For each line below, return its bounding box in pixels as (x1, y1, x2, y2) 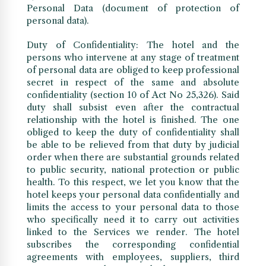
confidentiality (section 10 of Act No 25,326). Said (26, 89, 240, 101)
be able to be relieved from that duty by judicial (26, 139, 240, 151)
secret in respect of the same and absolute (26, 77, 240, 88)
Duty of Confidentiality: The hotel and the (26, 39, 240, 51)
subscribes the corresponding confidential (26, 239, 240, 251)
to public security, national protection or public (26, 164, 240, 176)
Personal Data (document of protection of (26, 2, 240, 14)
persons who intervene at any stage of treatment (26, 52, 240, 64)
